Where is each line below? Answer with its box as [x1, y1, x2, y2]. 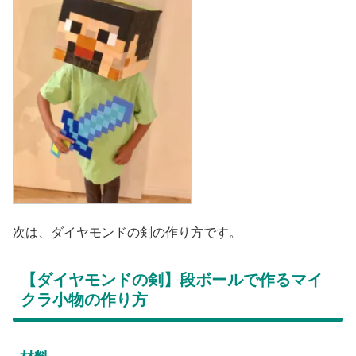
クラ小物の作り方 [21, 290, 148, 308]
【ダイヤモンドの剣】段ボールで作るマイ [21, 270, 323, 288]
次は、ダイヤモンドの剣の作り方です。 [13, 226, 242, 240]
